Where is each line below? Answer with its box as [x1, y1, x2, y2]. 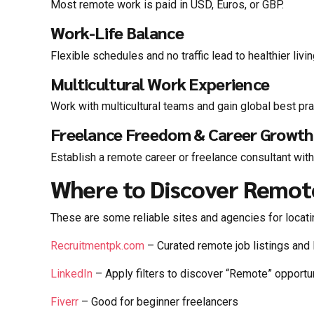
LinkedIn [50, 267, 93, 280]
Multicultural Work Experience [50, 72, 270, 95]
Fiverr [50, 295, 78, 308]
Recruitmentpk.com [50, 239, 144, 252]
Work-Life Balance [50, 22, 184, 44]
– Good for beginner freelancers [78, 295, 238, 308]
